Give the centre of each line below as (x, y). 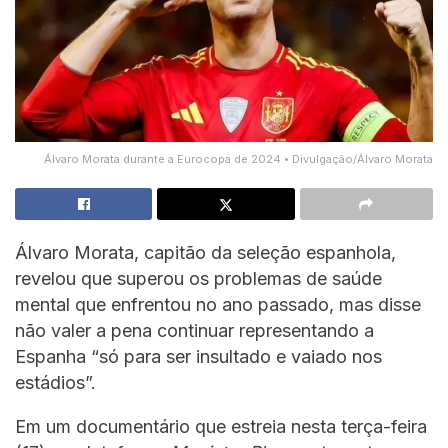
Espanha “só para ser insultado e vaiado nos (198, 356)
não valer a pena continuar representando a (194, 330)
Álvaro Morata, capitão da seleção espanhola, (205, 252)
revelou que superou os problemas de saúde (198, 278)
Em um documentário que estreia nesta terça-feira (221, 426)
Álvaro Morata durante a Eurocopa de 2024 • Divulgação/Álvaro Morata (238, 158)
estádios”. (55, 382)
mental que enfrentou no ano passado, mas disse (218, 304)
